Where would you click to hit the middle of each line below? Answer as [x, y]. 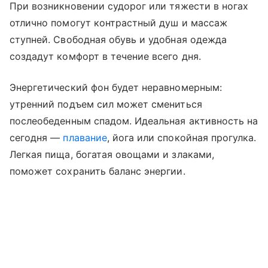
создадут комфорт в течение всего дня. [105, 57]
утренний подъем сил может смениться [106, 104]
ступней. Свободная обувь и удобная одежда [118, 40]
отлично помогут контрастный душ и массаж [118, 23]
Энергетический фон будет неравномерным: [116, 88]
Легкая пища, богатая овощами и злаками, [112, 155]
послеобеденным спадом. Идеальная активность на [134, 121]
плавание [85, 138]
